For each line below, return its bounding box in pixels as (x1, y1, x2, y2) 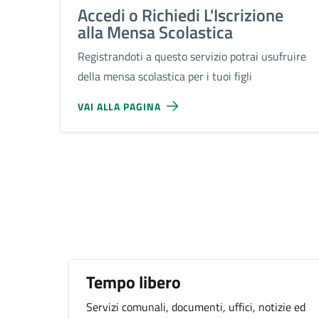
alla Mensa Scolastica (78, 19, 233, 45)
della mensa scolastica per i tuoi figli (78, 68, 252, 85)
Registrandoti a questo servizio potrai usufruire (78, 48, 306, 65)
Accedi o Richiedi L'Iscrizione (78, 2, 283, 28)
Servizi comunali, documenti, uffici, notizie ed (86, 298, 305, 315)
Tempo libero (86, 269, 181, 295)
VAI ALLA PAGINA (78, 98, 161, 114)
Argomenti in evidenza (68, 205, 288, 239)
